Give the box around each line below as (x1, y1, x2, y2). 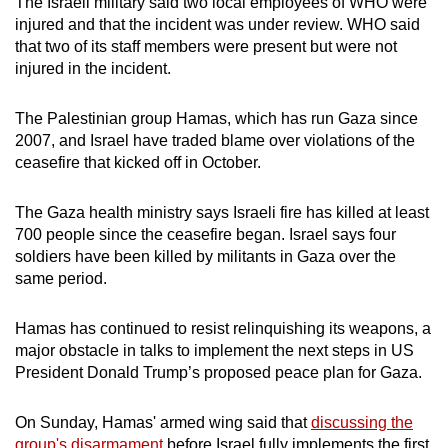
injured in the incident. (15, 60, 171, 78)
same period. (15, 270, 107, 288)
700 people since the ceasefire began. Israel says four (15, 226, 396, 244)
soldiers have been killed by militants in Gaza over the (15, 248, 396, 266)
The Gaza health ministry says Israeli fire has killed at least (15, 204, 429, 222)
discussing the (311, 414, 413, 432)
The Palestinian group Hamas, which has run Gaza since (15, 110, 418, 128)
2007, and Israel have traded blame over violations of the (15, 132, 415, 150)
